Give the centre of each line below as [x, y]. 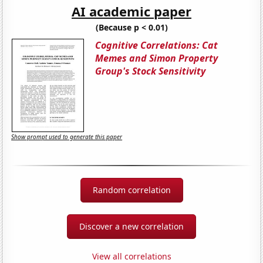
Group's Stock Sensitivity [151, 71]
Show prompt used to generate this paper [67, 137]
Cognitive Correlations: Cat [157, 45]
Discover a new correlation [131, 226]
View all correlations [131, 256]
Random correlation [131, 190]
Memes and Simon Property [157, 58]
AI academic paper [131, 11]
